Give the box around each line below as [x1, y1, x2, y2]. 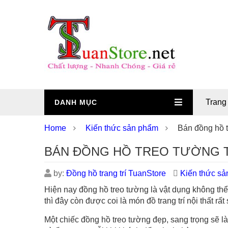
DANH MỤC [54, 98, 97, 106]
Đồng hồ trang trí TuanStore [66, 169, 166, 178]
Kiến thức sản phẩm [85, 124, 158, 132]
